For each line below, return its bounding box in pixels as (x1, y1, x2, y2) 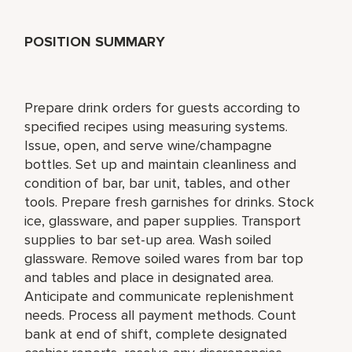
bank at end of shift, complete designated (24, 324, 288, 343)
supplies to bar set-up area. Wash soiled (24, 230, 272, 248)
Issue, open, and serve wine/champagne (24, 136, 273, 154)
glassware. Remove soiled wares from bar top (24, 249, 304, 267)
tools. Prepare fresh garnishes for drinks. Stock (24, 192, 315, 211)
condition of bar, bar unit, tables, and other (24, 174, 291, 192)
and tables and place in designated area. (24, 268, 274, 286)
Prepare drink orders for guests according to (24, 98, 301, 116)
